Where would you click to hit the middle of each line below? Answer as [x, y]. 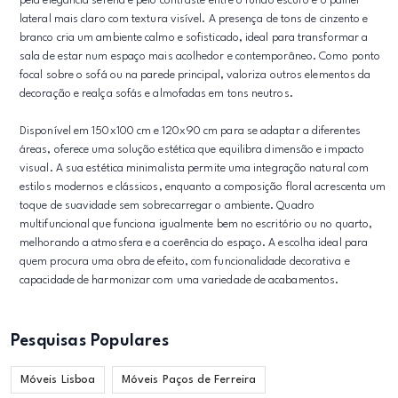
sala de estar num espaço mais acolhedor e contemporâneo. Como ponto [200, 56]
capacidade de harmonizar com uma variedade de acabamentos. [179, 280]
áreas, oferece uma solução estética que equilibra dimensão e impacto [192, 150]
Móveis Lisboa [58, 380]
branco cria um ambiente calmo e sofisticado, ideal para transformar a [194, 38]
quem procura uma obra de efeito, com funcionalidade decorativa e [185, 262]
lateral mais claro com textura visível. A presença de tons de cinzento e [194, 19]
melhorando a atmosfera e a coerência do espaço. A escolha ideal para [194, 243]
